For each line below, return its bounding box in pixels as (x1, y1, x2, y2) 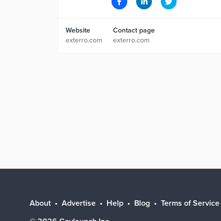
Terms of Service (161, 198, 220, 208)
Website (66, 26, 90, 35)
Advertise (62, 198, 96, 208)
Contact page (113, 26, 155, 35)
